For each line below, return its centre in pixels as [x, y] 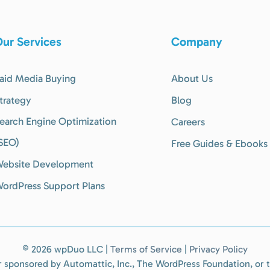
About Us [192, 78]
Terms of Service [146, 249]
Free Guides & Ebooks [219, 143]
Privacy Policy [218, 249]
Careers [188, 122]
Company [197, 42]
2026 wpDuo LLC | [70, 249]
